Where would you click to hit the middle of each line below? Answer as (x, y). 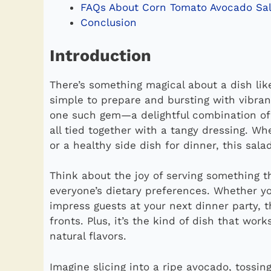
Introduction (100, 55)
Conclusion (109, 23)
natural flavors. (88, 236)
